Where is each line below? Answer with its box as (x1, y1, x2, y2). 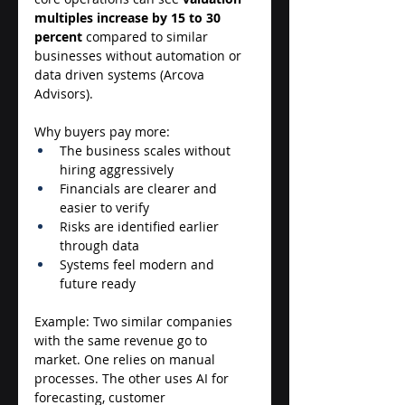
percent (34, 27, 82, 45)
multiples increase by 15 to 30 (34, 8, 224, 26)
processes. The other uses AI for (34, 369, 232, 387)
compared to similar (82, 27, 212, 45)
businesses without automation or (34, 46, 245, 64)
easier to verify (60, 198, 153, 216)
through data (60, 236, 143, 254)
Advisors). (34, 84, 97, 102)
